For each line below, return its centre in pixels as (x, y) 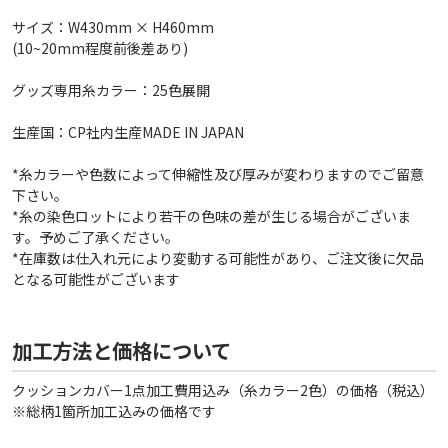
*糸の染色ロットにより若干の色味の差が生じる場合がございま (211, 216)
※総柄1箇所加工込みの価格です (114, 410)
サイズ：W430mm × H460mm (113, 27)
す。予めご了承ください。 (95, 237)
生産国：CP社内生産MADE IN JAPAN (128, 132)
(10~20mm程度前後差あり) (100, 48)
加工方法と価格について (121, 350)
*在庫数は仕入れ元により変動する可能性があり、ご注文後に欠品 (218, 258)
